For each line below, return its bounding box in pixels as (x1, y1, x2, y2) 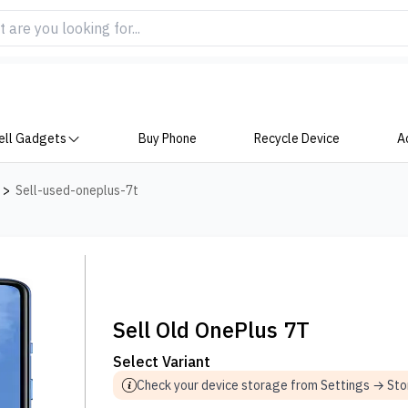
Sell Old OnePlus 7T (113, 315, 311, 344)
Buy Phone (138, 130, 198, 147)
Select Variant (113, 352, 211, 371)
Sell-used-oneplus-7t (15, 182, 138, 199)
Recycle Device (253, 130, 340, 147)
